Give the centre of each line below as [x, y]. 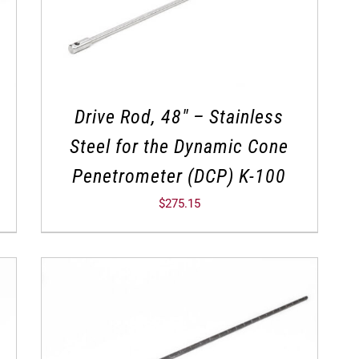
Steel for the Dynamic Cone [179, 147]
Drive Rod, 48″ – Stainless [179, 117]
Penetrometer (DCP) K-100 [179, 177]
